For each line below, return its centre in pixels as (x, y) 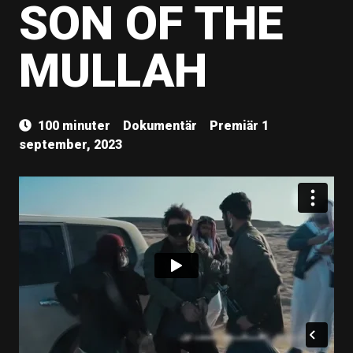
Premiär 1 (239, 126)
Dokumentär (160, 126)
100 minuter (74, 126)
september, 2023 (71, 145)
